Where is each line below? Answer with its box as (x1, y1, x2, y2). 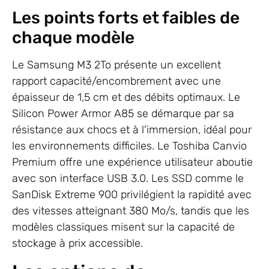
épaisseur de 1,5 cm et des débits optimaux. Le (12, 91, 240, 104)
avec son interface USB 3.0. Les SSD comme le (12, 172, 244, 186)
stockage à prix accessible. (12, 237, 143, 250)
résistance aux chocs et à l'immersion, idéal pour (12, 123, 252, 137)
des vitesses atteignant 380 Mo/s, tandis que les (12, 204, 249, 218)
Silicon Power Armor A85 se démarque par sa (12, 107, 234, 121)
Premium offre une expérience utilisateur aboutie (12, 156, 253, 169)
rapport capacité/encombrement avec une (12, 74, 221, 88)
